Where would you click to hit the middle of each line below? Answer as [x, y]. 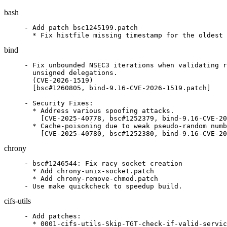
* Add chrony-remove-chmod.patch [91, 179]
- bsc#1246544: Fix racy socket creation [103, 163]
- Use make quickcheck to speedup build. [103, 186]
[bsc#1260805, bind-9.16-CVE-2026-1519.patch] [118, 88]
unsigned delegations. [71, 73]
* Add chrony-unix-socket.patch [89, 171]
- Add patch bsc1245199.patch [81, 28]
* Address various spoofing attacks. [99, 111]
